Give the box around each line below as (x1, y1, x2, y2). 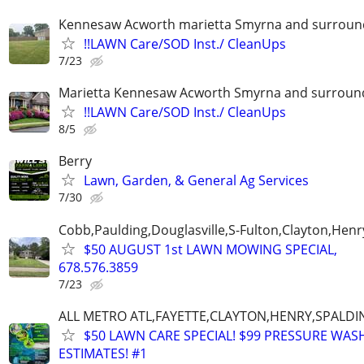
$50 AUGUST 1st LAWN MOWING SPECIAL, (84, 240, 337, 258)
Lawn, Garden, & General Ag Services (84, 171, 309, 190)
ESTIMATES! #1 (58, 344, 147, 362)
